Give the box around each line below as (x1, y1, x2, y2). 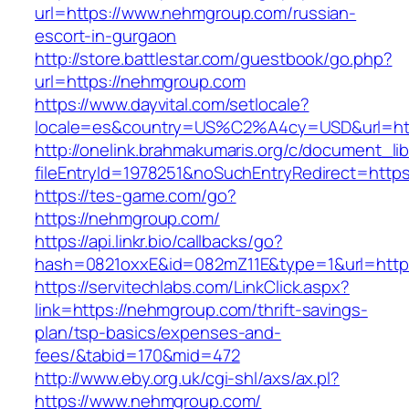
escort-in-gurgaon (35, 24, 177, 48)
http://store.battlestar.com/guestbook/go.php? (35, 47, 393, 71)
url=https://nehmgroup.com (35, 69, 246, 94)
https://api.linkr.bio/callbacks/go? (35, 229, 283, 254)
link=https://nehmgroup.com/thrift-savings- (35, 298, 368, 322)
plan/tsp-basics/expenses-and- (35, 320, 282, 345)
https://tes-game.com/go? (35, 184, 236, 208)
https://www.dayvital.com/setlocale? (35, 92, 309, 117)
